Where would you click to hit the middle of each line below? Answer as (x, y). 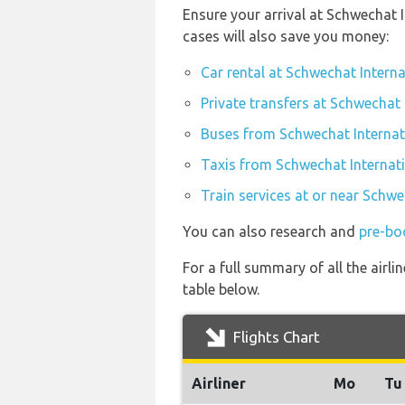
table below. (221, 289)
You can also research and (271, 231)
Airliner (219, 383)
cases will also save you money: (286, 36)
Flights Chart (275, 337)
